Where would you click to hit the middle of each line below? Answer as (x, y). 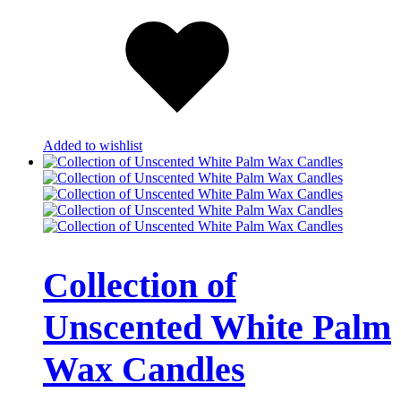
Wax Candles (144, 370)
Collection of (140, 286)
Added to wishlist (93, 146)
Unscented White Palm (217, 328)
